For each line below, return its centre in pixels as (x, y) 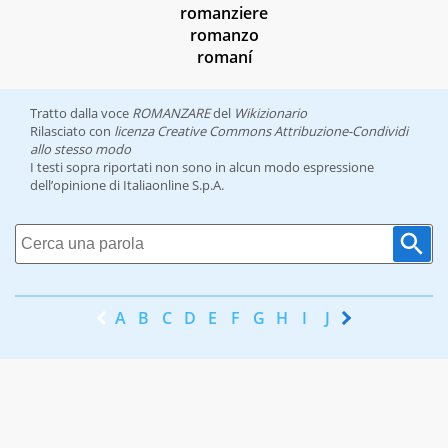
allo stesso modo (80, 149)
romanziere (224, 13)
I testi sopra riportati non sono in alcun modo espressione (202, 167)
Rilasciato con (72, 131)
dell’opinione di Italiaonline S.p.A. (127, 185)
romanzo (224, 35)
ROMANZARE (171, 113)
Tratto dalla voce (81, 113)
